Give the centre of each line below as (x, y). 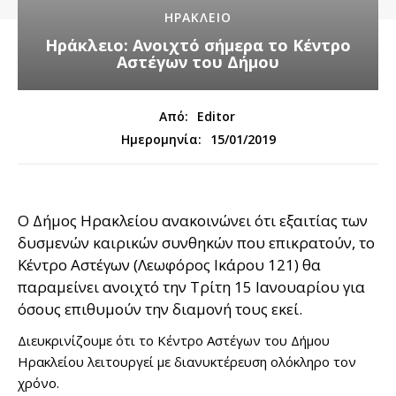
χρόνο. (38, 383)
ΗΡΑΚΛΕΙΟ (198, 18)
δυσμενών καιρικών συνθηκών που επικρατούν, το (196, 243)
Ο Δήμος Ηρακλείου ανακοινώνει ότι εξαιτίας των (193, 221)
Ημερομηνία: (161, 140)
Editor (216, 117)
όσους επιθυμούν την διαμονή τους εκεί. (160, 309)
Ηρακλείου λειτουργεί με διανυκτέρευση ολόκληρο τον (187, 362)
